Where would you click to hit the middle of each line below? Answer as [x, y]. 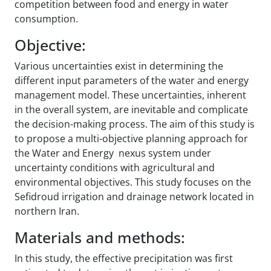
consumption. [46, 18]
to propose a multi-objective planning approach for [131, 138]
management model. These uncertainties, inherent [130, 95]
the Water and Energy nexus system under [113, 153]
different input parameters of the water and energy [132, 80]
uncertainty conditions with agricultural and [115, 167]
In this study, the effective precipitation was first [124, 258]
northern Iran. [47, 211]
